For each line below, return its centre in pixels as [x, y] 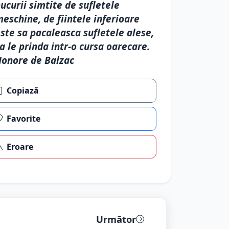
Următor [116, 219]
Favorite [24, 119]
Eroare [20, 146]
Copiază [23, 91]
